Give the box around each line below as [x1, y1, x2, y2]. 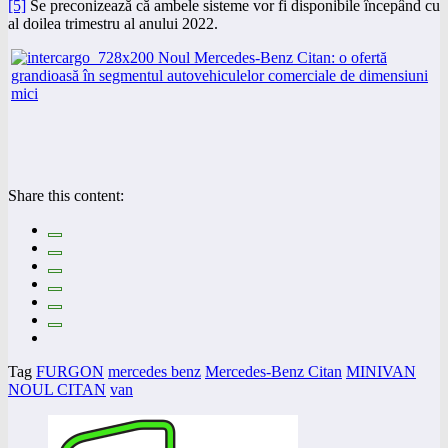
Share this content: [8, 187, 124, 204]
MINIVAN [346, 363, 416, 380]
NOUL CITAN [8, 381, 106, 398]
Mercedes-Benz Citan [205, 363, 342, 380]
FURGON [36, 363, 104, 380]
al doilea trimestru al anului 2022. [8, 15, 218, 32]
